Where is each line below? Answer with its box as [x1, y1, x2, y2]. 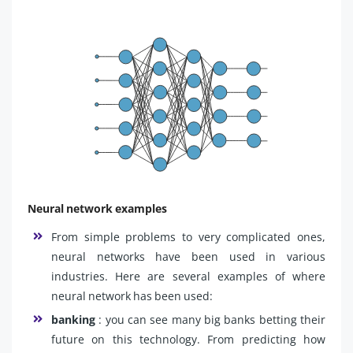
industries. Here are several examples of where [51, 268, 325, 284]
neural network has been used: [51, 288, 213, 303]
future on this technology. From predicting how [51, 331, 325, 347]
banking [51, 311, 95, 327]
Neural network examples [28, 200, 167, 216]
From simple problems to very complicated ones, [51, 229, 325, 244]
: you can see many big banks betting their [95, 311, 325, 327]
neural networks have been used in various [51, 248, 325, 264]
